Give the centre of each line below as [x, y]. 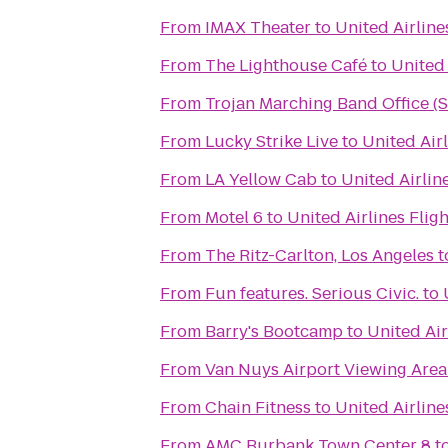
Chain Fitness [258, 407]
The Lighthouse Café [286, 65]
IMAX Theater [258, 27]
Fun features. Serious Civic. [312, 293]
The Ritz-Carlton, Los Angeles [319, 255]
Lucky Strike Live [271, 141]
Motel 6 [234, 217]
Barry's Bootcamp [274, 331]
